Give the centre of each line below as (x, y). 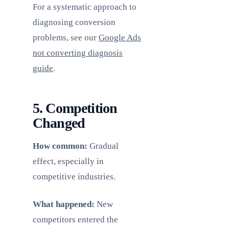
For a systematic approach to (85, 7)
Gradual (103, 146)
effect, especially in (68, 161)
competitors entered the (75, 220)
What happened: (64, 204)
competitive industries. (74, 177)
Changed (59, 123)
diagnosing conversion (74, 22)
